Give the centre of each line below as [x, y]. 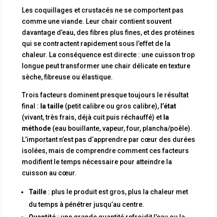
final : [31, 106]
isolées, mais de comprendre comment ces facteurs [105, 150]
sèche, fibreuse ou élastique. [67, 77]
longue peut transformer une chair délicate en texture [106, 66]
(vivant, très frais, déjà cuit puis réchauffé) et [92, 117]
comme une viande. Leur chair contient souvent [96, 21]
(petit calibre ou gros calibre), [112, 106]
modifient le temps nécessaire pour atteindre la [97, 162]
